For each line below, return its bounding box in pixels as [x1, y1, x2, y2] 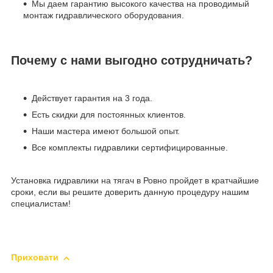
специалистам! [11, 199, 71, 209]
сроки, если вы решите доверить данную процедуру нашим [11, 187, 249, 197]
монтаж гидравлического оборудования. [23, 10, 184, 20]
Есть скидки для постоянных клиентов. [32, 110, 186, 120]
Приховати [11, 252, 58, 263]
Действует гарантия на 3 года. [32, 93, 152, 104]
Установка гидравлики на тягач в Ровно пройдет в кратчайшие [11, 175, 259, 186]
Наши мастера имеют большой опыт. [32, 126, 180, 136]
